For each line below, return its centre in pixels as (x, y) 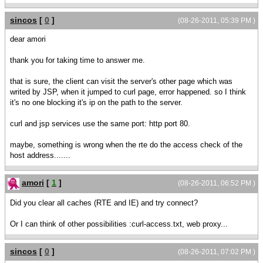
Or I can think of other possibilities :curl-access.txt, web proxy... (119, 224)
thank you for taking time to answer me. (77, 60)
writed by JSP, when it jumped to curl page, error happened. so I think (128, 92)
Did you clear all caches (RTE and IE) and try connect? (104, 203)
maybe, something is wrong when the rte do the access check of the (126, 145)
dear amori (28, 39)
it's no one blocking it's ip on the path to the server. (96, 103)
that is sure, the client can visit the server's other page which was (121, 82)
